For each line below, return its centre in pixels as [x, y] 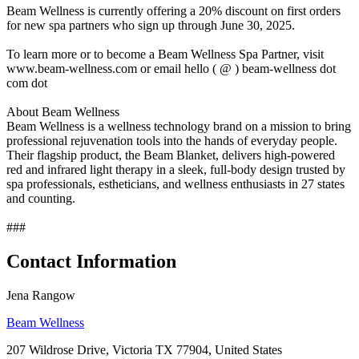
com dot [27, 83]
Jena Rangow [41, 295]
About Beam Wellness [63, 111]
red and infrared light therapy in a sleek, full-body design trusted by [176, 169]
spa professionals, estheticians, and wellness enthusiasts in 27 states [175, 184]
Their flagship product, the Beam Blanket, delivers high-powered [171, 155]
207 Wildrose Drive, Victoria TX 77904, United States [144, 349]
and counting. [41, 198]
